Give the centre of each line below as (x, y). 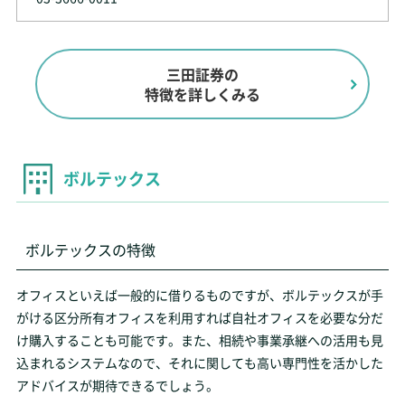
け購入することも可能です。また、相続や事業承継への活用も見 (199, 340)
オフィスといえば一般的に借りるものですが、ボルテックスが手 (199, 295)
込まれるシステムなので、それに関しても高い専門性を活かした (199, 363)
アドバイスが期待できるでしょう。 (117, 385)
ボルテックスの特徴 (90, 250)
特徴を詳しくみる (202, 94)
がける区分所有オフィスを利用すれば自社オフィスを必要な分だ (199, 317)
